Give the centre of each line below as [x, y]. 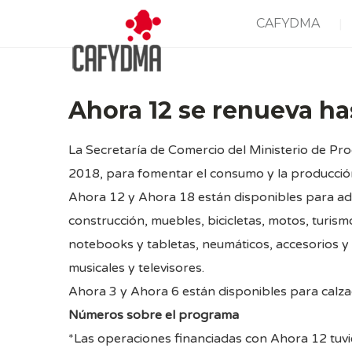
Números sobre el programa [154, 315]
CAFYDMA [288, 23]
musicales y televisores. [136, 268]
